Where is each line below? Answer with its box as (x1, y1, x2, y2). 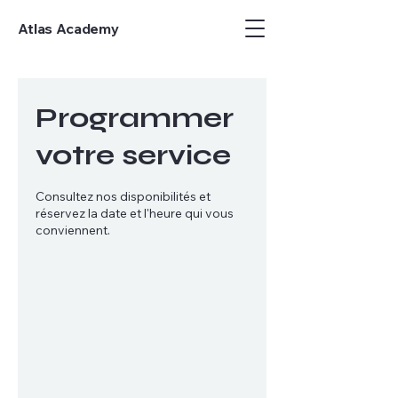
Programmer (36, 100, 234, 135)
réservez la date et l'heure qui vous (36, 205, 234, 221)
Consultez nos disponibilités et (36, 188, 211, 204)
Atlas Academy (18, 20, 119, 37)
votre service (36, 138, 231, 172)
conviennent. (36, 222, 110, 238)
